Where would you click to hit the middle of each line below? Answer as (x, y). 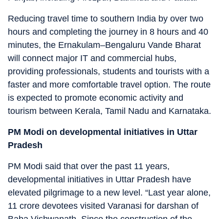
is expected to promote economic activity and (96, 98)
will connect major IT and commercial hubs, (92, 58)
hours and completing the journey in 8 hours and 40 (108, 32)
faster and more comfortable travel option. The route (109, 85)
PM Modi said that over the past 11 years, (89, 166)
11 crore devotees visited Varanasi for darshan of (103, 206)
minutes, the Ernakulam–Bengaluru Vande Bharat (104, 45)
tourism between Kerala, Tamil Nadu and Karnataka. (109, 111)
